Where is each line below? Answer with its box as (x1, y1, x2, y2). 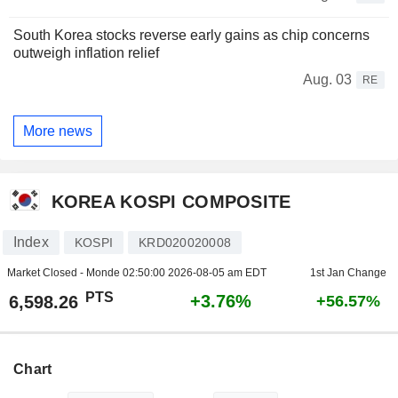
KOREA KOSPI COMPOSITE (51, 191, 291, 211)
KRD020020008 (139, 235, 231, 251)
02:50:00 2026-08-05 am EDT (122, 267, 267, 280)
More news (23, 123, 92, 139)
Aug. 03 (303, 72, 352, 88)
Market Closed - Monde (6, 267, 123, 280)
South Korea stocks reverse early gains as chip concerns (13, 28, 370, 44)
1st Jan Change (309, 267, 386, 280)
